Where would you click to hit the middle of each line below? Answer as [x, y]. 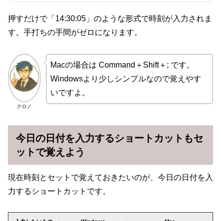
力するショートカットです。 [59, 191]
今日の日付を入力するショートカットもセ [110, 138]
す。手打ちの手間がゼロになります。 [75, 33]
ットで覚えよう [50, 152]
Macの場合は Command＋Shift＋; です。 [122, 65]
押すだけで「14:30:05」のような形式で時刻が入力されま [110, 19]
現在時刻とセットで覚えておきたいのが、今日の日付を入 [110, 177]
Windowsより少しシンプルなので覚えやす [126, 78]
